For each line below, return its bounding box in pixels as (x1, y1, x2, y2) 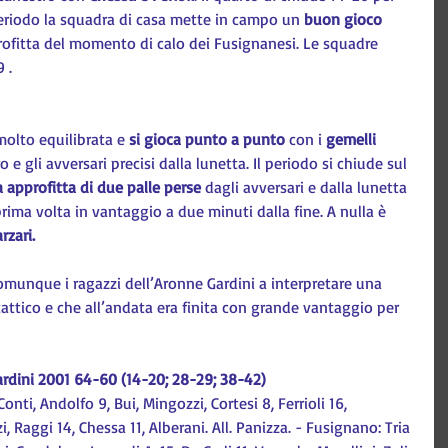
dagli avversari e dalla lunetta (201, 177, 411, 197)
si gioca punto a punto (129, 129, 285, 149)
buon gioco (304, 9, 386, 29)
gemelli (326, 129, 380, 149)
